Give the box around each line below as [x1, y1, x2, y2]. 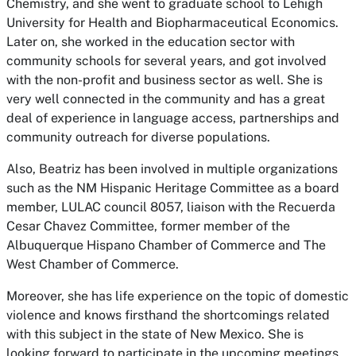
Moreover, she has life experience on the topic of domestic [6, 288, 349, 304]
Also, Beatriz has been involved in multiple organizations [6, 161, 338, 176]
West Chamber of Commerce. [6, 257, 179, 272]
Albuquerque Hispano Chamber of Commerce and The [6, 238, 326, 253]
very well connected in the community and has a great [6, 91, 325, 106]
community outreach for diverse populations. [6, 130, 270, 145]
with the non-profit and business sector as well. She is [6, 72, 323, 87]
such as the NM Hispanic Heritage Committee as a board [6, 180, 339, 195]
